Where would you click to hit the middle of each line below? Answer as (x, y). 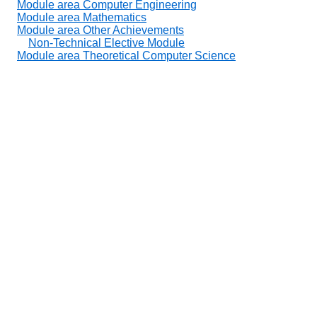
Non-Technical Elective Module (106, 42)
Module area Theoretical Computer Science (126, 55)
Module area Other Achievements (100, 30)
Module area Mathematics (82, 17)
